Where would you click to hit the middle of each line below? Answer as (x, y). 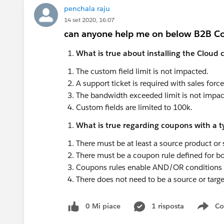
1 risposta (168, 206)
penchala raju (87, 8)
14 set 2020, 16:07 (89, 19)
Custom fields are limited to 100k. (134, 107)
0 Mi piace (103, 206)
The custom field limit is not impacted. (142, 71)
